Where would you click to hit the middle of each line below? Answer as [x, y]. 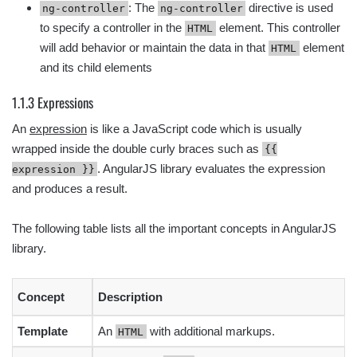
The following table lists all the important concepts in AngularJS [174, 228]
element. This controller [278, 27]
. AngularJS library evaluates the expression [212, 168]
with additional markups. [210, 331]
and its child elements [96, 67]
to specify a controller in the [112, 27]
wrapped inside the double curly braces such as [137, 148]
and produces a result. [70, 188]
